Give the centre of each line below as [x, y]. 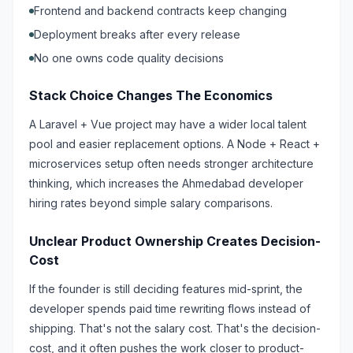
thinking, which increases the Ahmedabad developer [166, 183]
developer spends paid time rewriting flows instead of [170, 308]
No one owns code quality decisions [129, 58]
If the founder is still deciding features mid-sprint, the [166, 289]
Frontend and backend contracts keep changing [160, 11]
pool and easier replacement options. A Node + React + [175, 144]
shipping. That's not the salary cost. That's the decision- [175, 328]
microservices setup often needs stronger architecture [171, 163]
